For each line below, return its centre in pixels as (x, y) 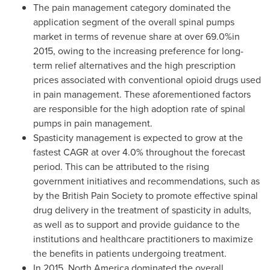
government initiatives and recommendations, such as (146, 181)
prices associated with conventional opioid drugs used (147, 80)
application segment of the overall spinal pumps (134, 22)
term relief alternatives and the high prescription (134, 65)
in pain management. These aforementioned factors (142, 94)
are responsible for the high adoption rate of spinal (139, 109)
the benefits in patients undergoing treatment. (130, 253)
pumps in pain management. (93, 123)
